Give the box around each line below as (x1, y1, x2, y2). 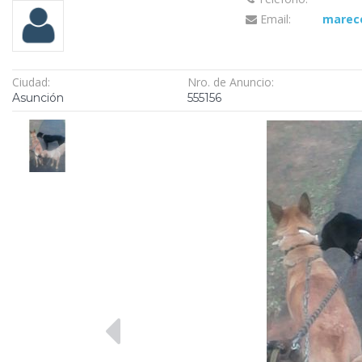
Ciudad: (12, 74, 50, 90)
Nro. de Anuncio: (187, 74, 274, 90)
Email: (256, 11, 291, 27)
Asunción (12, 90, 64, 105)
